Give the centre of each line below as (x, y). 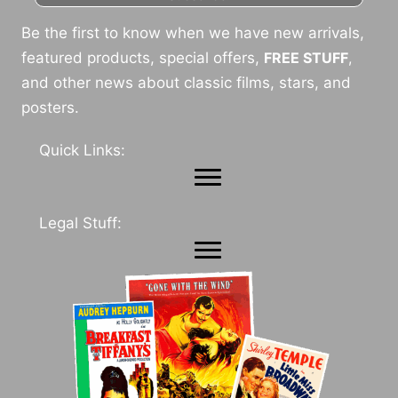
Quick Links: (82, 151)
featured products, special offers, (143, 58)
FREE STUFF (306, 58)
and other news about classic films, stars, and (186, 83)
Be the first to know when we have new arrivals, (193, 33)
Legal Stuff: (80, 223)
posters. (50, 108)
